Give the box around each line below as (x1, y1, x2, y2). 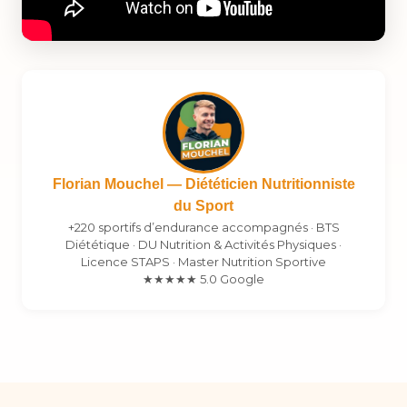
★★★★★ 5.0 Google (143, 272, 264, 286)
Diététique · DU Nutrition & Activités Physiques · (65, 237, 342, 252)
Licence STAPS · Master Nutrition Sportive (81, 254, 326, 269)
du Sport (174, 198, 233, 213)
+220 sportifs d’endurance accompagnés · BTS (67, 220, 340, 234)
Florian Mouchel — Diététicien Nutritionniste (52, 176, 355, 192)
